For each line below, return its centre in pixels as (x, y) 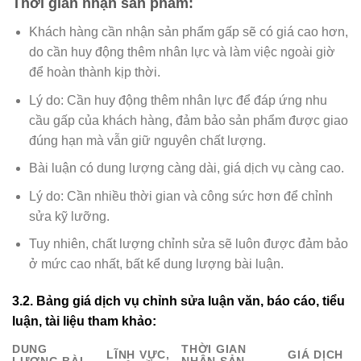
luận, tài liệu (50, 322)
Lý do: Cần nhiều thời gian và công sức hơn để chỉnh (180, 196)
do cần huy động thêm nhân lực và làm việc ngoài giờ (182, 52)
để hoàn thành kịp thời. (94, 72)
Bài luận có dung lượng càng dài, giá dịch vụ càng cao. (186, 168)
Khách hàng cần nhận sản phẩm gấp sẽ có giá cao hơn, (188, 32)
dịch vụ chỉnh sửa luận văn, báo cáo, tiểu (220, 301)
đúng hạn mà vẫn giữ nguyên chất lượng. (147, 140)
